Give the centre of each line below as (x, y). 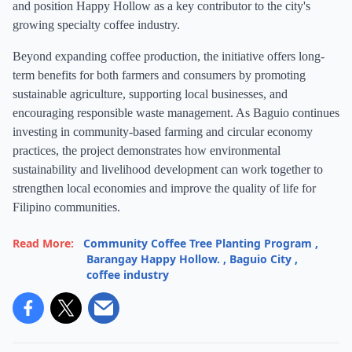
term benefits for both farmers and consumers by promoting (159, 75)
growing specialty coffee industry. (96, 25)
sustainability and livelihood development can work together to (168, 169)
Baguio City (260, 259)
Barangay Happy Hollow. (153, 259)
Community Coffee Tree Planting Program (198, 243)
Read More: (43, 243)
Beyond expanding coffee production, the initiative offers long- (169, 56)
